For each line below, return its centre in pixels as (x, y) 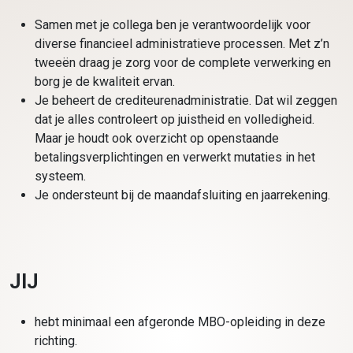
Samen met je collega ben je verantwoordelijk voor (173, 24)
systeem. (60, 176)
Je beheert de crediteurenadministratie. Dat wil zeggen (186, 100)
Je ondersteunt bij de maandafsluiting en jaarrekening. (182, 195)
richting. (56, 340)
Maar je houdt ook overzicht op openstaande (157, 138)
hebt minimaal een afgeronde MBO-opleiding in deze (180, 321)
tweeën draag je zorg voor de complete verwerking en (183, 62)
